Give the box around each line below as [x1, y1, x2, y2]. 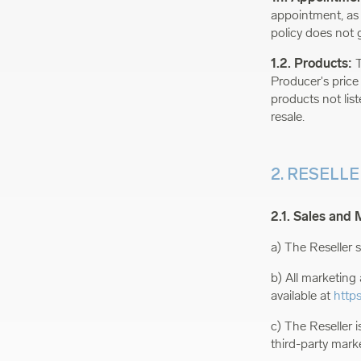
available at [270, 288, 334, 304]
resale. [270, 108, 305, 124]
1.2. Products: [270, 55, 352, 71]
